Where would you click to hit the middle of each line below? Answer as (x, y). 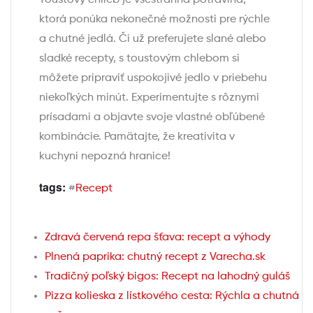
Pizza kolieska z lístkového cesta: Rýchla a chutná (172, 297)
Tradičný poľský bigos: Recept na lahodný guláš (167, 277)
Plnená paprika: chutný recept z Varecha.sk (155, 257)
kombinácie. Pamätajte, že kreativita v (137, 137)
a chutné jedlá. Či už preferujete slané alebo (153, 39)
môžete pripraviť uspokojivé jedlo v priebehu (153, 79)
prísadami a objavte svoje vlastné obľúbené (152, 118)
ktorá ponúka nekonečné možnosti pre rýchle (154, 20)
